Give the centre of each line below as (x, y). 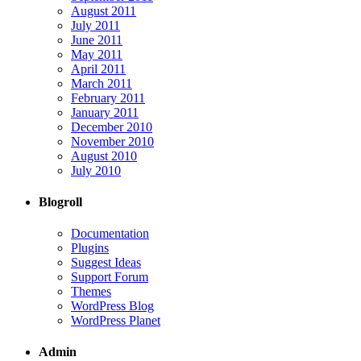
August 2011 (104, 10)
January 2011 (105, 112)
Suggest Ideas (106, 263)
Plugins (90, 248)
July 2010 (96, 170)
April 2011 (98, 68)
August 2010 (104, 156)
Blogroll (60, 201)
